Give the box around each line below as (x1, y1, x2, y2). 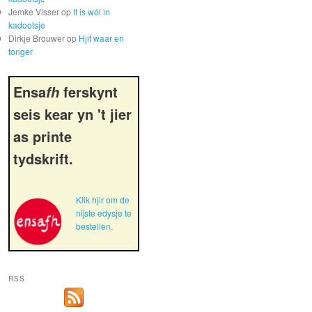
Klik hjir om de (75, 193, 130, 205)
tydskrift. (13, 148, 73, 169)
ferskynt (59, 81, 118, 102)
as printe (13, 126, 72, 147)
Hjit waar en (79, 31, 124, 44)
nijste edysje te (75, 206, 132, 219)
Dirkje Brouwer (8, 31, 65, 44)
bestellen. (75, 219, 113, 232)
